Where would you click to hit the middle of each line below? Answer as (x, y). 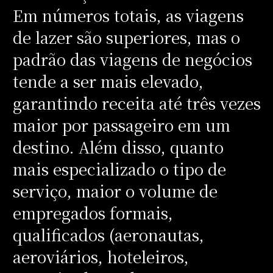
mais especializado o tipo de (119, 168)
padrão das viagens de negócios (132, 59)
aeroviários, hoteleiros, (101, 256)
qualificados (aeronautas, (108, 234)
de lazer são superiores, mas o (126, 37)
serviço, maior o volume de (115, 190)
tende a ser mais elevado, (108, 81)
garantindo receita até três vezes (136, 103)
